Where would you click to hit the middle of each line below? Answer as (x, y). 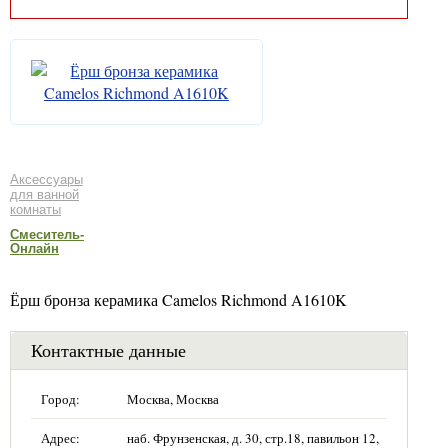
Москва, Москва (173, 399)
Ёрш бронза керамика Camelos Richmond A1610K (178, 299)
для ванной (44, 194)
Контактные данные (108, 350)
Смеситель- (47, 234)
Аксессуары (46, 179)
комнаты (35, 209)
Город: (60, 399)
